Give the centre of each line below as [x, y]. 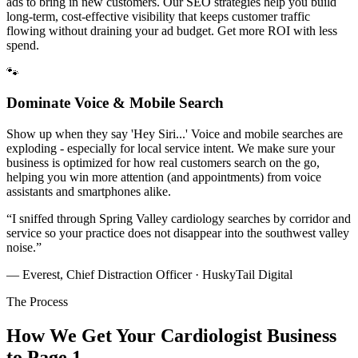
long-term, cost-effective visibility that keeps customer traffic [158, 16]
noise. [21, 248]
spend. [23, 45]
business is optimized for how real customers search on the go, [163, 163]
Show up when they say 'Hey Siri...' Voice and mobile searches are [175, 134]
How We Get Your [84, 336]
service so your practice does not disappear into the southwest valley [178, 233]
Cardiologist [211, 336]
